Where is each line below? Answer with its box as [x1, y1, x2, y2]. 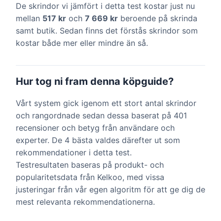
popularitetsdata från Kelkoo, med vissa [16, 172, 164, 182]
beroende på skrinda [118, 13, 197, 23]
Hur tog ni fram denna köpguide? [16, 75, 174, 87]
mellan [16, 13, 42, 23]
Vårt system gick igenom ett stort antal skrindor [16, 98, 196, 108]
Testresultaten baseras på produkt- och [16, 160, 164, 170]
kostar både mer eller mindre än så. [16, 38, 148, 48]
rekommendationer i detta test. [16, 147, 132, 157]
